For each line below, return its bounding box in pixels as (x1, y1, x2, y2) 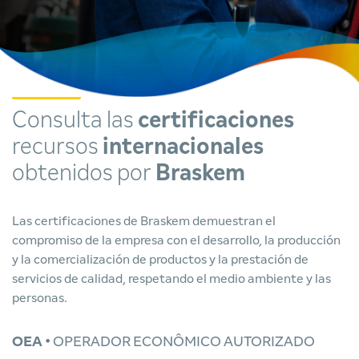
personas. (12, 292, 67, 305)
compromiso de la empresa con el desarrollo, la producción (12, 234, 341, 247)
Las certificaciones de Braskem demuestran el (12, 215, 276, 228)
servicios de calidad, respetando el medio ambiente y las (12, 272, 331, 285)
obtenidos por (12, 163, 155, 185)
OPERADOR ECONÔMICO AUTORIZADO (50, 335, 315, 349)
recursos (12, 136, 103, 159)
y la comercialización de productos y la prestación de (12, 253, 309, 266)
